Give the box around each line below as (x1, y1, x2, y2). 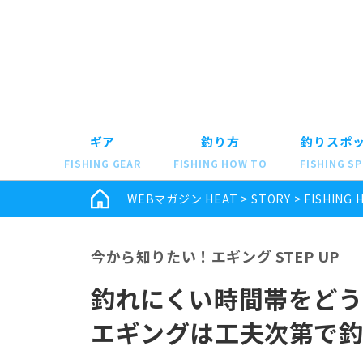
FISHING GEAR (64, 156, 141, 170)
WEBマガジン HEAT (127, 190, 238, 207)
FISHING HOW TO (173, 156, 267, 170)
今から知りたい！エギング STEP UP (91, 245, 340, 267)
